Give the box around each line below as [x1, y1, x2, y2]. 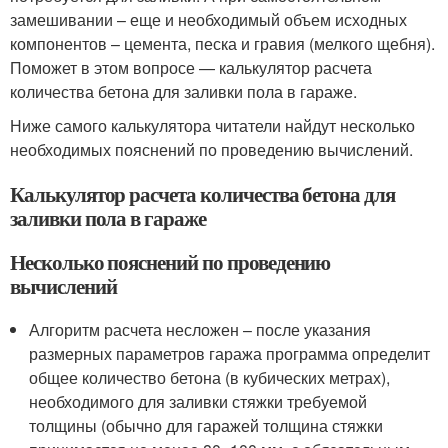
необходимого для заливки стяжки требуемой [29, 390, 368, 414]
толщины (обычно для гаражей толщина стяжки [29, 414, 384, 438]
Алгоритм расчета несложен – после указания [29, 318, 372, 342]
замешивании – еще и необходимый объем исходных [10, 8, 407, 32]
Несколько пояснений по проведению [10, 247, 331, 278]
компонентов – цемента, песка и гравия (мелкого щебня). [10, 32, 435, 56]
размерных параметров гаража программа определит [29, 342, 431, 366]
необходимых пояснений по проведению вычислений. [10, 138, 413, 162]
